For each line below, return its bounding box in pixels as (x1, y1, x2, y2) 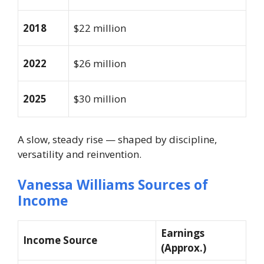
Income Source (23, 233, 97, 247)
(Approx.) (161, 240, 206, 255)
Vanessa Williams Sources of (18, 174, 208, 194)
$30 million (74, 91, 126, 105)
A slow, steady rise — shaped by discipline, (18, 133, 217, 146)
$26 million (74, 56, 126, 70)
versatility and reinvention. (18, 147, 141, 161)
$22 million (74, 21, 126, 35)
